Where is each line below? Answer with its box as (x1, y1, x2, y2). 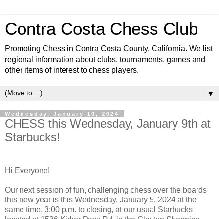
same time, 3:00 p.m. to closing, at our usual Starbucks (5, 205, 193, 214)
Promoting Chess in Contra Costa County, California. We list (5, 44, 213, 53)
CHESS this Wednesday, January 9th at (5, 117, 211, 130)
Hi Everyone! (5, 166, 50, 175)
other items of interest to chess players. (5, 66, 139, 74)
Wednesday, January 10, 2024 (5, 111, 119, 117)
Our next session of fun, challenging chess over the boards (5, 185, 207, 194)
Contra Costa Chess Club (5, 20, 198, 38)
